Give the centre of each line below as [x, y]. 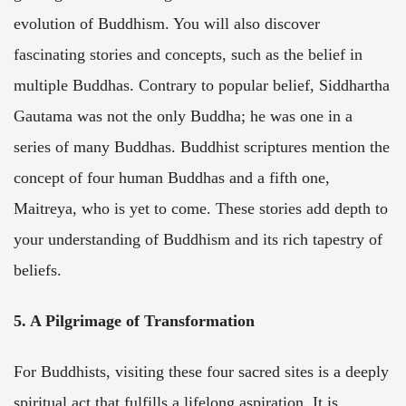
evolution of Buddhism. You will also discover [167, 23]
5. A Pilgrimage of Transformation [134, 320]
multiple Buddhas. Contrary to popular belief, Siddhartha [202, 85]
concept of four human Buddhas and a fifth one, [172, 177]
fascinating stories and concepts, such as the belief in [188, 54]
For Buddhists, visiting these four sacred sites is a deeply [201, 371]
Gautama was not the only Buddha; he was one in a [183, 116]
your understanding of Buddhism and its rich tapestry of [198, 239]
